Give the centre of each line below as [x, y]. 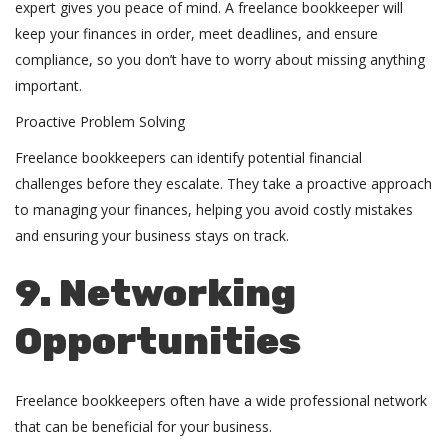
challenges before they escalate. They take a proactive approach [223, 183]
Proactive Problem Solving [102, 121]
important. [50, 85]
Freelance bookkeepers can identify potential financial [188, 157]
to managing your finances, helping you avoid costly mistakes [214, 209]
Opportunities [158, 341]
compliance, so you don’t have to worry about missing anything [220, 59]
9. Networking [155, 293]
